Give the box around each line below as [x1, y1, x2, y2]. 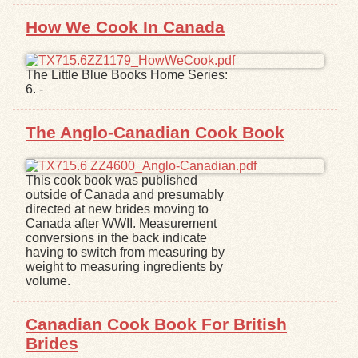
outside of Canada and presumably [26, 187, 224, 201]
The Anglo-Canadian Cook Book [26, 123, 284, 142]
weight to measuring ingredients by [26, 259, 223, 273]
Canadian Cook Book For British [26, 314, 287, 333]
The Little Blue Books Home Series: [26, 68, 228, 82]
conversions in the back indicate [26, 230, 207, 245]
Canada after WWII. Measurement [26, 216, 217, 230]
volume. [26, 273, 70, 288]
